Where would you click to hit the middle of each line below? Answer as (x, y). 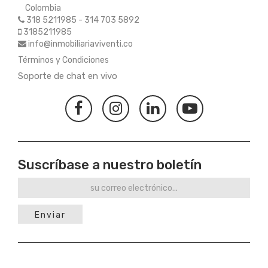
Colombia (39, 8)
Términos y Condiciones (63, 60)
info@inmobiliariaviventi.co (80, 44)
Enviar (50, 215)
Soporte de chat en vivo (68, 76)
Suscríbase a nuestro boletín (110, 165)
